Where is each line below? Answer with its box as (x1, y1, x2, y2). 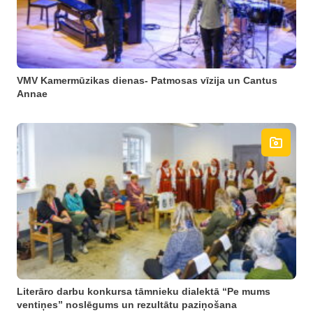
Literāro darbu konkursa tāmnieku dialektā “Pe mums (17, 286, 270, 297)
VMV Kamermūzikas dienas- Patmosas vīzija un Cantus (17, 75, 277, 86)
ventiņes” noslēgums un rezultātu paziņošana (17, 299, 237, 310)
